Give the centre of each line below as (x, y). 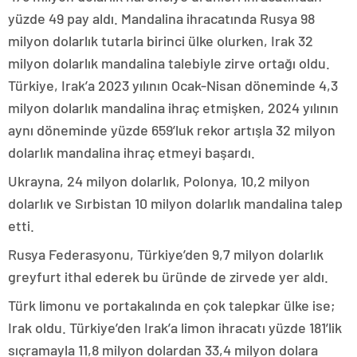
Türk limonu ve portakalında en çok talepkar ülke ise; (172, 305)
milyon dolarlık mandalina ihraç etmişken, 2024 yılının (173, 107)
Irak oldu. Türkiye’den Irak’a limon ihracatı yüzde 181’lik (175, 327)
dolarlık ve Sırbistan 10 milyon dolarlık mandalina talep (175, 203)
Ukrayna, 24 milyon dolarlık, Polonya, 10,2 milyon (159, 180)
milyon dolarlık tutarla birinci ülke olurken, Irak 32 (161, 40)
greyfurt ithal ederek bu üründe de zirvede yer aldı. (168, 276)
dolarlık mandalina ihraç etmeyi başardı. (133, 152)
